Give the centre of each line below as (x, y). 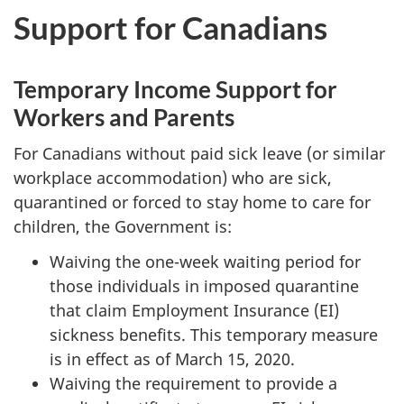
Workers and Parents (124, 117)
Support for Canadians (170, 27)
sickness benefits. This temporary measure (214, 334)
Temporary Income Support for (175, 89)
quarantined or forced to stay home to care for (192, 202)
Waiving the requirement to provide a (193, 383)
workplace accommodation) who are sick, (173, 178)
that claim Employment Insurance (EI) (194, 310)
